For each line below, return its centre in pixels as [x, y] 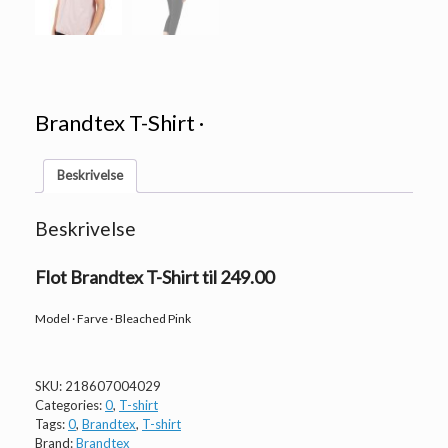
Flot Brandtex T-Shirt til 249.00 [154, 276]
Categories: [70, 404]
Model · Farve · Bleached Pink [113, 318]
